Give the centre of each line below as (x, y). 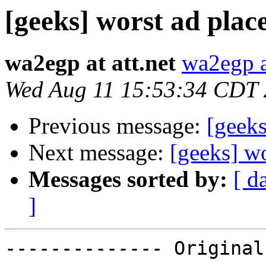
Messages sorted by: (128, 179)
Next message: (99, 153)
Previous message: (118, 126)
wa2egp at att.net (90, 63)
